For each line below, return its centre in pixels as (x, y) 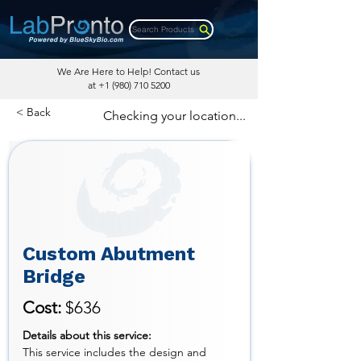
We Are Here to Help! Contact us (129, 71)
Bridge (54, 276)
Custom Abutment (108, 254)
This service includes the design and (116, 352)
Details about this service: (87, 335)
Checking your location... (174, 116)
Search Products (163, 29)
